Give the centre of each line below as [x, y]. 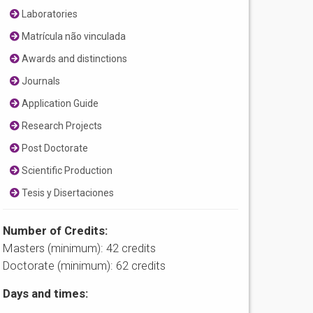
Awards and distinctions [74, 59]
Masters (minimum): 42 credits [80, 248]
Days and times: [46, 294]
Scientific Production [66, 171]
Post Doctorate [54, 148]
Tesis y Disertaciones [67, 193]
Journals [40, 81]
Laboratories [49, 14]
